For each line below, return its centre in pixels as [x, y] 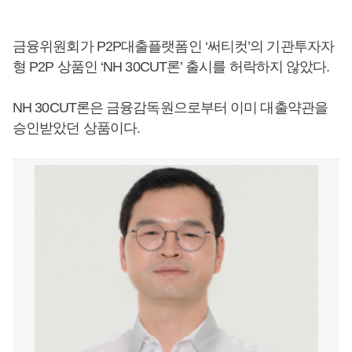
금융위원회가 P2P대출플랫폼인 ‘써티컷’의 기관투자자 [173, 46]
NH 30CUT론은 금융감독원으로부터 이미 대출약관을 [170, 108]
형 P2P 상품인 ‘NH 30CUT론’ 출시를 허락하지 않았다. [171, 67]
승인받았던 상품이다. [77, 128]
